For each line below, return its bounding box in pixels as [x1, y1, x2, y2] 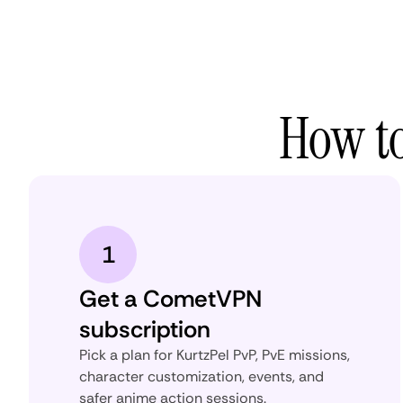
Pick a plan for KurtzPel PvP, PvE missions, [79, 345, 350, 364]
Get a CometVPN [79, 282, 262, 314]
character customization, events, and [79, 366, 324, 386]
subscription [79, 313, 210, 345]
